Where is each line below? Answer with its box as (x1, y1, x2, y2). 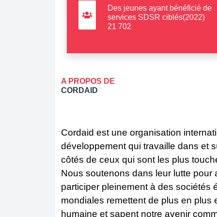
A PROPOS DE (61, 77, 115, 86)
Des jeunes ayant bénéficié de (107, 3, 212, 12)
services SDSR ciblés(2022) (107, 13, 205, 21)
